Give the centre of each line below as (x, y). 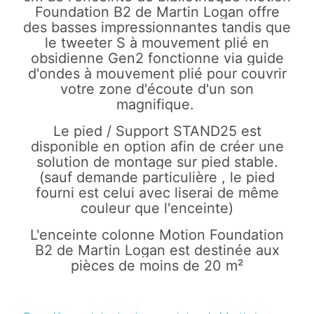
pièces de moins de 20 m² (157, 266)
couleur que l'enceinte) (157, 208)
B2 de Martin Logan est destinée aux (157, 250)
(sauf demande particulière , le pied (157, 177)
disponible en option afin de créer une (157, 146)
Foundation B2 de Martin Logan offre (157, 12)
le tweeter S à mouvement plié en (157, 43)
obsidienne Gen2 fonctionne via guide (157, 58)
